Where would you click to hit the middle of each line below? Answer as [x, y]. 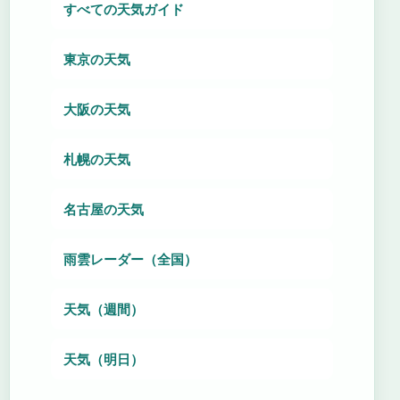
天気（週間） [104, 308]
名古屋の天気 [104, 208]
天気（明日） [104, 358]
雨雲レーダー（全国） [130, 258]
